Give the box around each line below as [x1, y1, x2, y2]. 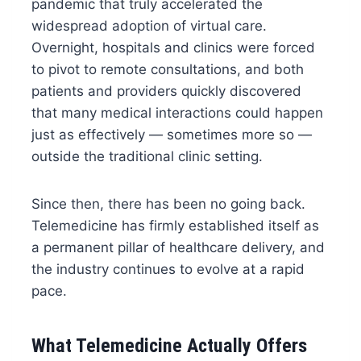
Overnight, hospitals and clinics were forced [31, 39, 315, 56]
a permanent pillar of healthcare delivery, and [31, 239, 325, 255]
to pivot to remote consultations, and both [31, 60, 304, 77]
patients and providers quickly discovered [31, 82, 301, 99]
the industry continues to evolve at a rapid [31, 260, 305, 277]
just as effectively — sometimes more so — [31, 126, 312, 143]
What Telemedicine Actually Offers [31, 334, 307, 357]
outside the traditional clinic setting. [31, 147, 263, 164]
